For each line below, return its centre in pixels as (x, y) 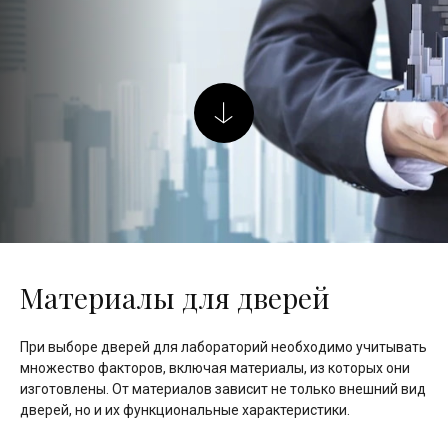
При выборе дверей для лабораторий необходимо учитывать (223, 346)
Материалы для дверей (175, 297)
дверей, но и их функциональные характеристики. (185, 409)
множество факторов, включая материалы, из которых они (215, 367)
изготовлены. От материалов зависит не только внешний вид (223, 388)
